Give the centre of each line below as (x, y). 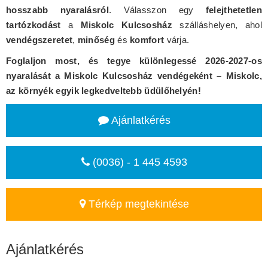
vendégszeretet (39, 39)
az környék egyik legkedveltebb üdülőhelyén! (103, 90)
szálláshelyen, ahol (217, 25)
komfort (147, 39)
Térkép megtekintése (137, 204)
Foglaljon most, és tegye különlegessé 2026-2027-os (134, 60)
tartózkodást (33, 25)
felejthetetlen (234, 10)
